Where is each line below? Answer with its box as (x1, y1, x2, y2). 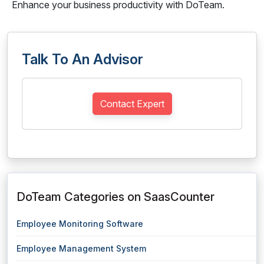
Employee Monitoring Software (16, 219, 143, 229)
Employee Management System (16, 243, 146, 253)
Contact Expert (100, 98, 164, 110)
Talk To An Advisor (22, 51, 143, 68)
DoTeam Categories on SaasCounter (16, 190, 214, 204)
